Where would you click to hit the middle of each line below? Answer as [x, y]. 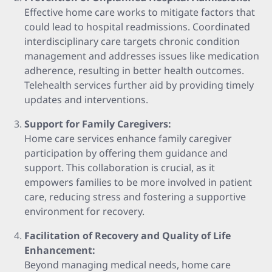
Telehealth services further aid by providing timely [139, 85]
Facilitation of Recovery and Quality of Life [127, 236]
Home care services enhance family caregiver [128, 138]
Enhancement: [60, 250]
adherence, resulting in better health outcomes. [134, 70]
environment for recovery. [84, 211]
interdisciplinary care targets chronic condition [132, 41]
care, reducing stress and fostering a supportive [135, 197]
